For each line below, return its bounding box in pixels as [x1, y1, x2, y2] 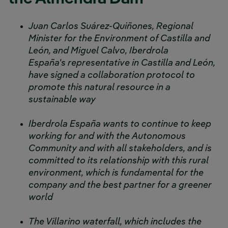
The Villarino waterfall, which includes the [28, 217, 202, 226]
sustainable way [28, 95, 96, 104]
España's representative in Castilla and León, [28, 59, 215, 68]
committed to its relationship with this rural [28, 156, 209, 165]
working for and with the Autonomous [28, 132, 186, 141]
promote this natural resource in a [28, 83, 170, 92]
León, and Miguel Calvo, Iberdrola [28, 46, 168, 55]
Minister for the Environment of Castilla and [28, 34, 210, 43]
